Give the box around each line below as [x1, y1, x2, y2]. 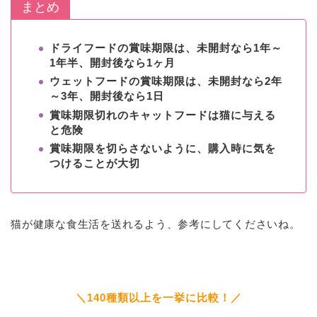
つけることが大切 [50, 157, 140, 170]
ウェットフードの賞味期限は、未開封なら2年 [50, 75, 282, 88]
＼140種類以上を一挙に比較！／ [75, 292, 242, 304]
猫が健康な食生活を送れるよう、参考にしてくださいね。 [11, 218, 301, 231]
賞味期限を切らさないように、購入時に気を [50, 142, 276, 155]
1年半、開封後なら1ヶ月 [50, 57, 175, 69]
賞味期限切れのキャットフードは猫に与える [50, 108, 276, 121]
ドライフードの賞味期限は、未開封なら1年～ [50, 42, 282, 54]
